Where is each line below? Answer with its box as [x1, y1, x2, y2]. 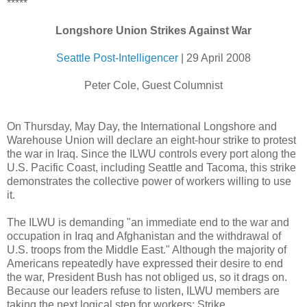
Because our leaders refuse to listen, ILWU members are [7, 285, 280, 297]
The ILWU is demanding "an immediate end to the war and [7, 217, 289, 229]
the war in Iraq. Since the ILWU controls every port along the [7, 148, 296, 160]
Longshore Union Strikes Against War [56, 25, 251, 37]
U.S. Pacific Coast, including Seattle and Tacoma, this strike [7, 162, 296, 174]
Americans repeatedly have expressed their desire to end [7, 258, 283, 270]
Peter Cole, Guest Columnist [84, 79, 223, 92]
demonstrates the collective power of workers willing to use [7, 175, 291, 188]
